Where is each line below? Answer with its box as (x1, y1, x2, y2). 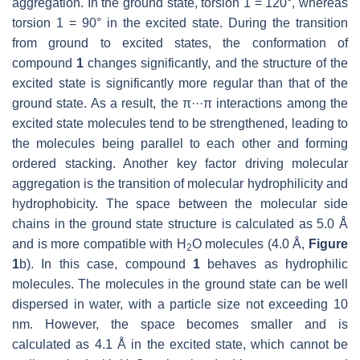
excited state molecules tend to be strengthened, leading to (12, 116, 348, 130)
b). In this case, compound (19, 256, 193, 271)
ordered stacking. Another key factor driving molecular (12, 156, 348, 170)
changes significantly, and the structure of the (84, 55, 348, 70)
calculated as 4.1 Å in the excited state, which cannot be (12, 337, 348, 351)
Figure (309, 236, 349, 251)
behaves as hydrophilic (199, 256, 348, 271)
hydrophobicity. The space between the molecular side (12, 196, 348, 211)
